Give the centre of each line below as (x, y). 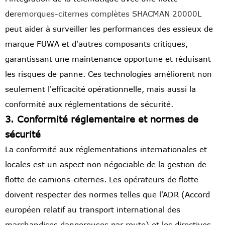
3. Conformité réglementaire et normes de (102, 119)
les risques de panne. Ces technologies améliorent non (108, 74)
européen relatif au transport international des (93, 210)
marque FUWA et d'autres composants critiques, (96, 44)
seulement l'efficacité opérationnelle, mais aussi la (100, 89)
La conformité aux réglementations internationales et (106, 149)
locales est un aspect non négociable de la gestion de (106, 164)
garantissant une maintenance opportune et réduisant (108, 59)
